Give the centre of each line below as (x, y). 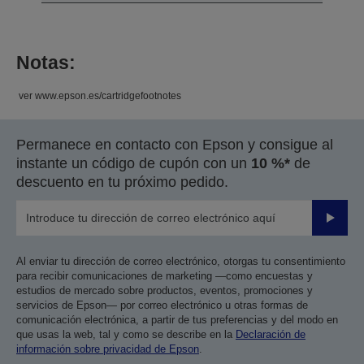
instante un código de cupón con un (134, 163)
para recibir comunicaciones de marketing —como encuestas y (165, 275)
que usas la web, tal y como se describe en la (126, 334)
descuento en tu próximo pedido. (122, 182)
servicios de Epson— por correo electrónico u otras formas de (162, 305)
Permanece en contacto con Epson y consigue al (175, 144)
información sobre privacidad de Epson (108, 349)
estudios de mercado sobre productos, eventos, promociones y (165, 290)
